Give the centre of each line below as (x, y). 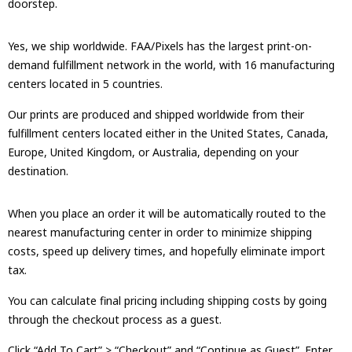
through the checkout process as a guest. (115, 319)
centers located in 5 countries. (85, 83)
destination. (38, 170)
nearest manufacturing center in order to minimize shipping (160, 232)
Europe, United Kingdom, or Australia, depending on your (153, 152)
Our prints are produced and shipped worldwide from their (156, 114)
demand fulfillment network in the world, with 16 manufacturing (171, 64)
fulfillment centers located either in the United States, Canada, (168, 133)
